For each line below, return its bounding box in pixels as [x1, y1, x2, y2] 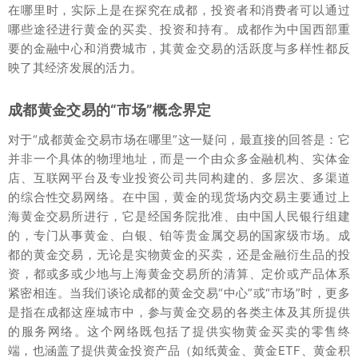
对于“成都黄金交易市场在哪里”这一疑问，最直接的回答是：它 [8, 132, 350, 147]
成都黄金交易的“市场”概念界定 [8, 101, 212, 118]
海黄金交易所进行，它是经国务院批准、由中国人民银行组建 [8, 209, 350, 224]
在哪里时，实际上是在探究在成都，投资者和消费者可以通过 [8, 2, 350, 18]
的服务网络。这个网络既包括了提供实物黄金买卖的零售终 [8, 324, 350, 339]
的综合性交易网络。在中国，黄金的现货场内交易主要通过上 [8, 189, 350, 205]
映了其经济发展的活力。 [8, 60, 143, 75]
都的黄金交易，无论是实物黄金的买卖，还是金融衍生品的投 [8, 247, 350, 262]
